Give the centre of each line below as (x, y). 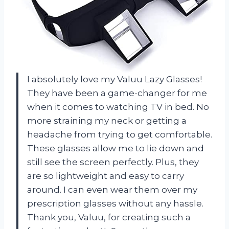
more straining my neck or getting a (107, 120)
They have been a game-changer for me (117, 93)
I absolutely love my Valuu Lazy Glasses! (114, 79)
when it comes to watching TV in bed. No (118, 107)
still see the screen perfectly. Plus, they (113, 162)
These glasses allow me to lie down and (116, 148)
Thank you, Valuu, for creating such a (109, 217)
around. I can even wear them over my (112, 189)
